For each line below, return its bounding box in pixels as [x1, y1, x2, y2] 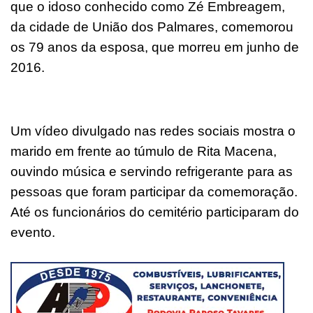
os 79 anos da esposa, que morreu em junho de [10, 39, 299, 54]
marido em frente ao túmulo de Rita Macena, [10, 143, 277, 159]
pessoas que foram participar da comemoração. [10, 184, 298, 199]
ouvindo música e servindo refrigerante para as [10, 163, 293, 179]
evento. [10, 224, 55, 240]
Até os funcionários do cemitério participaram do [10, 204, 299, 219]
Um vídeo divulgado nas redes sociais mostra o [10, 123, 296, 138]
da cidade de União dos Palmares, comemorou [10, 19, 293, 34]
